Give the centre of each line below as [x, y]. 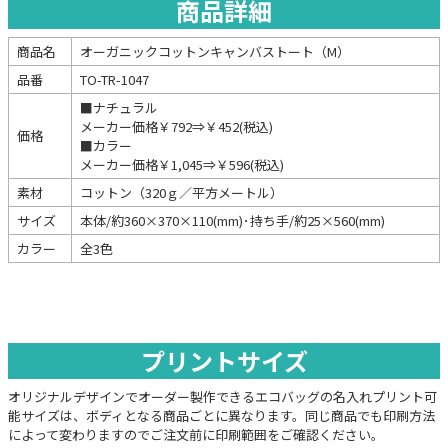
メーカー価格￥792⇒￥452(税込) [176, 126]
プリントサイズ [224, 360]
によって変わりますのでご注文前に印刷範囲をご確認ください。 [196, 434]
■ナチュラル [119, 107]
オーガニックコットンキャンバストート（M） [215, 51]
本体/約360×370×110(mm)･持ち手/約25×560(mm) [232, 220]
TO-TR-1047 [114, 79]
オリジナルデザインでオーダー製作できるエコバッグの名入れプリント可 [222, 396]
